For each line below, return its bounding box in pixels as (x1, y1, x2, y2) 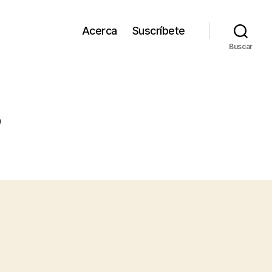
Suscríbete (132, 24, 185, 37)
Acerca (81, 24, 117, 37)
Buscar (228, 42, 253, 51)
